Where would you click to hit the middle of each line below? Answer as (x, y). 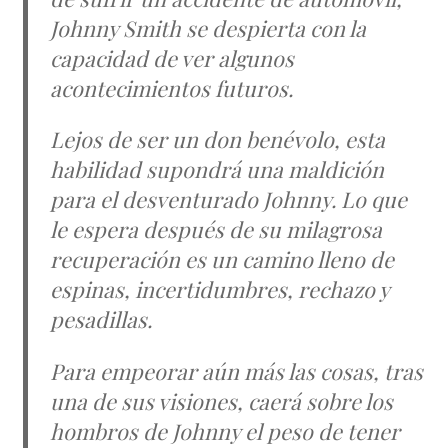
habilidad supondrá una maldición (217, 169)
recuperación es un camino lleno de (222, 259)
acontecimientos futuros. (172, 87)
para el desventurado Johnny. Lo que (229, 199)
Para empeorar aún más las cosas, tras (237, 370)
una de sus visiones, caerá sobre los (222, 400)
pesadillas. (101, 319)
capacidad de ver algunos (172, 57)
